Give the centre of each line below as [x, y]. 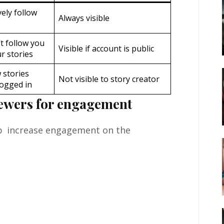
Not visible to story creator [109, 79]
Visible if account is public [106, 49]
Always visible [84, 18]
